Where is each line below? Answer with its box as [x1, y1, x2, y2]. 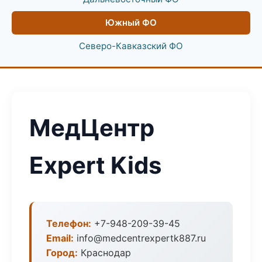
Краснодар [78, 247, 131, 258]
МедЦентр [29, 113, 154, 142]
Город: [46, 247, 78, 258]
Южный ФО [105, 17, 157, 28]
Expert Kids [29, 151, 161, 180]
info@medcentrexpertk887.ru [74, 232, 206, 244]
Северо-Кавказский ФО [79, 40, 183, 51]
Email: [46, 232, 74, 244]
